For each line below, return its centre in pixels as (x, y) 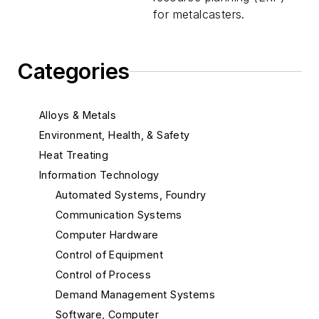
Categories (73, 71)
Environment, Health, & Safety (115, 135)
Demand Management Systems (135, 294)
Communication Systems (119, 215)
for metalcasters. (199, 14)
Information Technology (99, 175)
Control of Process (104, 274)
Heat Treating (74, 155)
